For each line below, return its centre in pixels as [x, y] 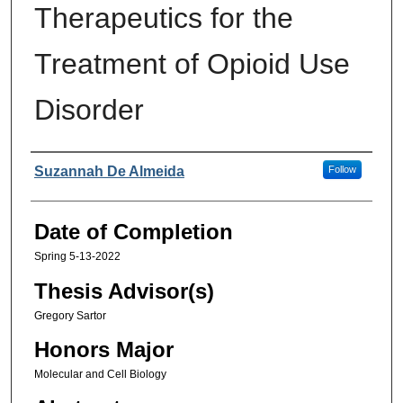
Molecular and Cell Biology [100, 375]
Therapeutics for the [163, 18]
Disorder [89, 110]
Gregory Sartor [70, 315]
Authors [67, 173]
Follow [342, 170]
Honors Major [103, 350]
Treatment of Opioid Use [192, 64]
